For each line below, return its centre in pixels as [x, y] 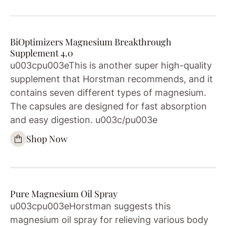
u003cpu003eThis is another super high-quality [111, 65]
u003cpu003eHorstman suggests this [90, 206]
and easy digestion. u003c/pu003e [84, 120]
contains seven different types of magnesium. [108, 92]
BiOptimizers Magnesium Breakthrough [91, 42]
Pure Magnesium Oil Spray [64, 193]
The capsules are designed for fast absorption [108, 106]
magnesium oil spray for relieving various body [109, 219]
